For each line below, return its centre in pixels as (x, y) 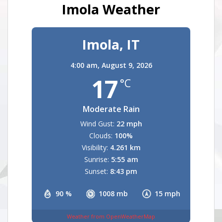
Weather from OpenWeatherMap (111, 216)
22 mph (129, 124)
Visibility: (95, 147)
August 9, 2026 (127, 65)
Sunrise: (96, 159)
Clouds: (101, 136)
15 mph (167, 194)
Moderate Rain (111, 109)
